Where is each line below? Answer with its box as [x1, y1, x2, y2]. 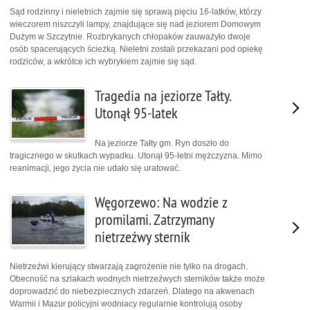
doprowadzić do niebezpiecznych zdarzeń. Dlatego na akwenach [10, 286, 255, 297]
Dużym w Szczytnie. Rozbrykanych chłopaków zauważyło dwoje [10, 31, 250, 42]
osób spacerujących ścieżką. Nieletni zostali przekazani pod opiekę [10, 44, 263, 54]
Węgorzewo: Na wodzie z [95, 192, 227, 212]
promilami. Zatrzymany [95, 210, 214, 229]
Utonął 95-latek [95, 103, 178, 122]
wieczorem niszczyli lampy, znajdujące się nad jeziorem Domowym [10, 19, 261, 29]
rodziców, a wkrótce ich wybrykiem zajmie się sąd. [10, 56, 197, 66]
